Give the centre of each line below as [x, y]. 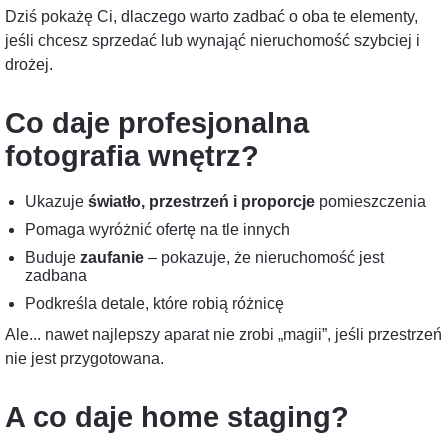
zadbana [56, 275]
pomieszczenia [370, 201]
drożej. [29, 64]
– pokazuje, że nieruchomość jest [264, 257]
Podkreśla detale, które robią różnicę [154, 303]
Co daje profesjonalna [157, 123]
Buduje [52, 257]
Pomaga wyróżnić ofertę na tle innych [157, 229]
